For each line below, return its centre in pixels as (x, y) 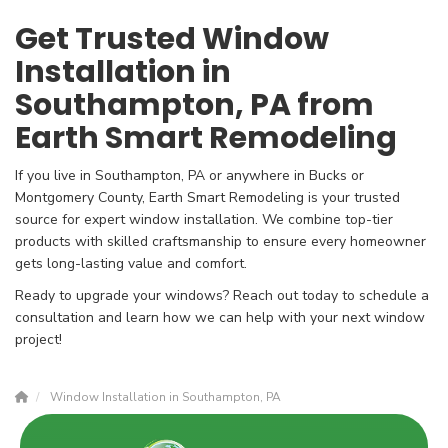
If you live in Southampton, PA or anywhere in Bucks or (189, 176)
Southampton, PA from (194, 105)
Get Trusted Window (172, 39)
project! (38, 340)
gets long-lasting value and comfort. (131, 264)
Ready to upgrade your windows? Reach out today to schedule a (222, 296)
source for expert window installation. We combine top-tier (204, 220)
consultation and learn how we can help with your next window (220, 318)
